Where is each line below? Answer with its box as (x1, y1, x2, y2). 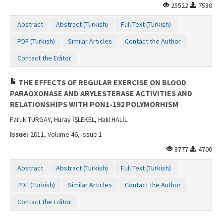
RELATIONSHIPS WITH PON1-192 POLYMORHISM (10, 99, 178, 109)
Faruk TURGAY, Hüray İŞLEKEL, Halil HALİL (10, 114, 127, 124)
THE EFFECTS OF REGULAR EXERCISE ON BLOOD (17, 77, 186, 87)
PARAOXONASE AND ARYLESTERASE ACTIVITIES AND (10, 88, 192, 98)
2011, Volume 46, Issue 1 (29, 129, 102, 139)
